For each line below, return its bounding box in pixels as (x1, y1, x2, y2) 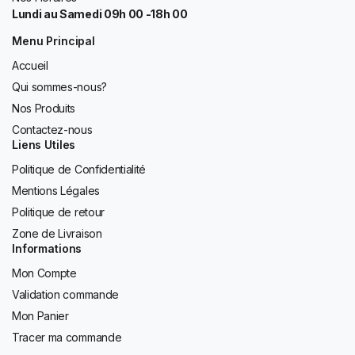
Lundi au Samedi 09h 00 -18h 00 (12, 6, 188, 21)
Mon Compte (12, 265, 77, 280)
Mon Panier (12, 308, 69, 323)
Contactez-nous (12, 122, 93, 136)
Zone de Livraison (12, 226, 102, 240)
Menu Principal (12, 33, 96, 48)
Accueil (12, 58, 48, 72)
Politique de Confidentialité (12, 162, 147, 176)
